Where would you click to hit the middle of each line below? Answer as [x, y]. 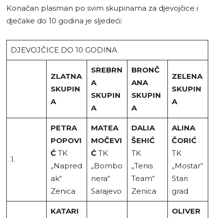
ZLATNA [66, 76]
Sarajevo [106, 191]
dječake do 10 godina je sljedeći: [64, 20]
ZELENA [187, 76]
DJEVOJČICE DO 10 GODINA [64, 50]
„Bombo [107, 165]
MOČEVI [106, 140]
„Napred [66, 165]
